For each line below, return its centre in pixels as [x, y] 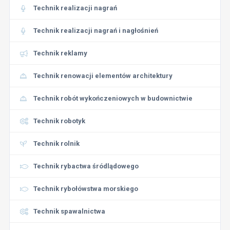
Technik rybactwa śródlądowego [86, 166]
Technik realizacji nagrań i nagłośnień [95, 31]
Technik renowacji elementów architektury [103, 76]
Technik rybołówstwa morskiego [85, 189]
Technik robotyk [59, 121]
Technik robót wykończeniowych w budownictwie [113, 98]
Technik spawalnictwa [69, 211]
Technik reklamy [60, 53]
